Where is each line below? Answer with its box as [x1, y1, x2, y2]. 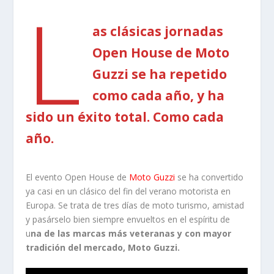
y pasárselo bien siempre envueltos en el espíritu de [26, 213, 231, 225]
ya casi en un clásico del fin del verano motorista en [26, 185, 231, 197]
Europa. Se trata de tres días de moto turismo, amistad [26, 199, 245, 211]
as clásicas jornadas [92, 22, 224, 40]
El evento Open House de [26, 171, 130, 183]
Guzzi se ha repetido [92, 65, 228, 83]
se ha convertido [177, 171, 244, 183]
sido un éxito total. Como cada [26, 108, 224, 125]
